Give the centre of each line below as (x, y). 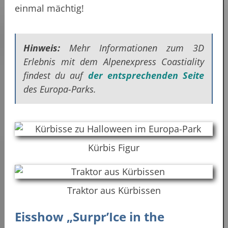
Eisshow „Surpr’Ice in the (90, 216)
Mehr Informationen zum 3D (132, 48)
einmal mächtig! (49, 8)
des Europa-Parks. (60, 89)
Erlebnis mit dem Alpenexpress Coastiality (114, 61)
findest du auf (56, 75)
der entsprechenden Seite (146, 75)
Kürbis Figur (114, 147)
